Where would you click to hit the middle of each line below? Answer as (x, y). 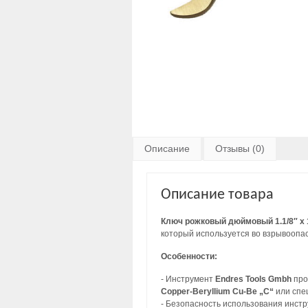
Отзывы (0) (240, 148)
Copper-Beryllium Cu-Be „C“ (217, 292)
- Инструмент (188, 279)
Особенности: (189, 257)
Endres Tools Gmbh (253, 279)
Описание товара (217, 195)
